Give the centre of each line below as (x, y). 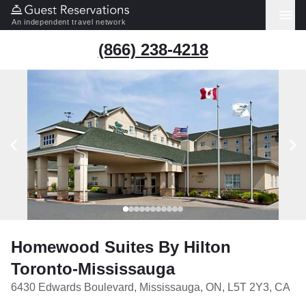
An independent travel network (69, 22)
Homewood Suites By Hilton (121, 247)
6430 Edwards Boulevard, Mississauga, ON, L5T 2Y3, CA (151, 287)
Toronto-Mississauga (93, 269)
